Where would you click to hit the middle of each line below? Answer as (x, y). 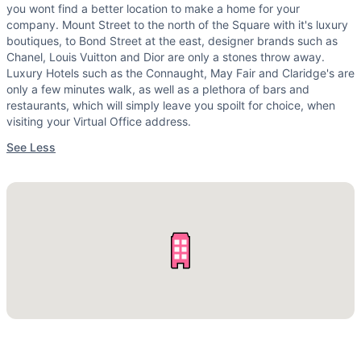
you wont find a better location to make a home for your (153, 9)
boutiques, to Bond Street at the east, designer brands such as (172, 41)
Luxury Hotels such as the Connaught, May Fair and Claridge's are (180, 73)
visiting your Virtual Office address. (100, 122)
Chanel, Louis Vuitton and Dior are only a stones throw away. (166, 57)
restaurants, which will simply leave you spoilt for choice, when (171, 106)
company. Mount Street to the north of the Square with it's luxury (177, 25)
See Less (31, 147)
